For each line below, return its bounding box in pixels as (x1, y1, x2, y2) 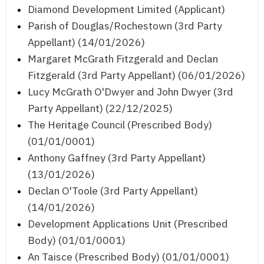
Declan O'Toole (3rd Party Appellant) (28, 184, 198, 198)
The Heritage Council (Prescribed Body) (28, 118, 212, 132)
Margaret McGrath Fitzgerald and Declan (28, 52, 218, 66)
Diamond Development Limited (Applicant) (28, 2, 225, 16)
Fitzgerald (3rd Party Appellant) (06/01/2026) (28, 68, 245, 82)
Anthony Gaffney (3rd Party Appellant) (28, 151, 206, 165)
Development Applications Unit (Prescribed (28, 217, 228, 231)
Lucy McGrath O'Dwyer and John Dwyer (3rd (28, 85, 233, 99)
